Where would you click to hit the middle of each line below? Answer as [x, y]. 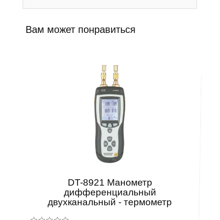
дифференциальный [110, 192]
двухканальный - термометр [110, 202]
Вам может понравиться [81, 29]
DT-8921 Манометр [110, 182]
